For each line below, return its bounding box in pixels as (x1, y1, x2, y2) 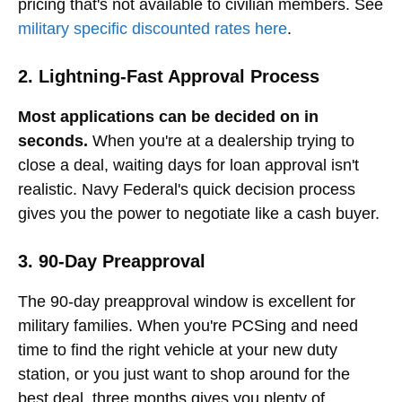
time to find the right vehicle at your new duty (18, 340, 337, 359)
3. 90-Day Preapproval (18, 250, 205, 271)
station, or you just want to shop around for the (18, 364, 350, 383)
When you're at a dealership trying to (88, 131, 354, 150)
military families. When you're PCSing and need (18, 316, 358, 335)
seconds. (18, 131, 88, 150)
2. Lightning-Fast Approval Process (18, 66, 319, 86)
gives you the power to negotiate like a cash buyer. (18, 204, 380, 223)
